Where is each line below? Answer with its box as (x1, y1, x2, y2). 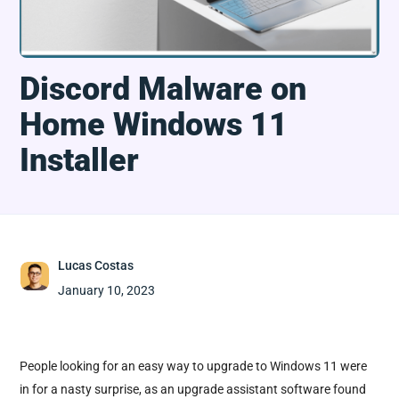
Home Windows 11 (20, 105, 289, 143)
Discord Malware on (20, 69, 307, 108)
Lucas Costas (57, 257, 134, 273)
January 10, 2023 (57, 282, 155, 297)
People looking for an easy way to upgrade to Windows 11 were (20, 358, 368, 373)
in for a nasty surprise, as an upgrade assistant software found (20, 381, 367, 396)
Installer (20, 141, 140, 179)
